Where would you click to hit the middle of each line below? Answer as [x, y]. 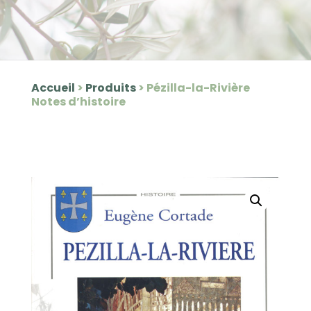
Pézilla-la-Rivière [198, 87]
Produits [110, 87]
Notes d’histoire [78, 101]
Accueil [53, 87]
